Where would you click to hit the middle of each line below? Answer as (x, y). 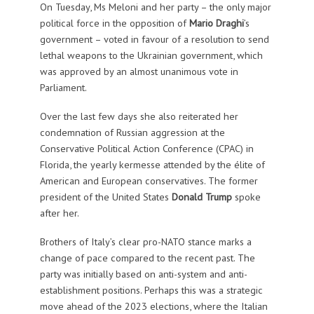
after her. (59, 212)
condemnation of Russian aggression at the (132, 132)
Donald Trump (202, 196)
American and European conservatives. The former (149, 180)
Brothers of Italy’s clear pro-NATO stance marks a (145, 241)
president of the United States (105, 196)
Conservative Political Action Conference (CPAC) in (146, 148)
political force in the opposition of (114, 23)
